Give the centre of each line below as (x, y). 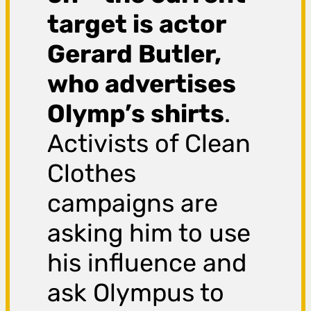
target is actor (137, 24)
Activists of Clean (149, 144)
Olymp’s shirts (136, 114)
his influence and (147, 263)
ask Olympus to (136, 293)
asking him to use (149, 233)
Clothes (92, 174)
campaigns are (133, 203)
